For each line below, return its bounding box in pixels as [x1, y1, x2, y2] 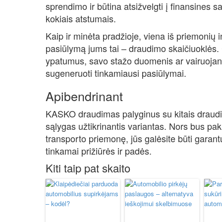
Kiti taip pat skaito [46, 160, 130, 175]
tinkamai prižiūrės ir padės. [46, 144, 152, 157]
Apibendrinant [46, 87, 123, 105]
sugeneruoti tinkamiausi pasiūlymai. [46, 66, 186, 79]
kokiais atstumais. [46, 12, 116, 25]
